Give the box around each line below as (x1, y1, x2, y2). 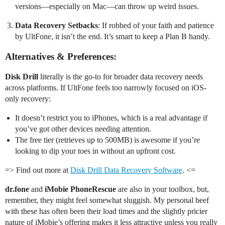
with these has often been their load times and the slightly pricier (5, 207, 207, 216)
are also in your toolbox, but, (116, 185, 209, 194)
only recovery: (5, 94, 51, 103)
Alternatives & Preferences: (5, 51, 117, 62)
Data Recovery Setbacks (15, 21, 98, 30)
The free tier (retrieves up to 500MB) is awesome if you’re (15, 136, 200, 145)
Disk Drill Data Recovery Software (70, 166, 182, 175)
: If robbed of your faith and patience (98, 21, 214, 30)
